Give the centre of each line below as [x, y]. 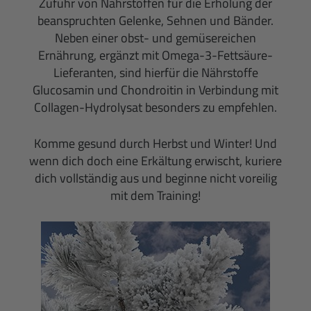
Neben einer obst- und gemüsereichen [155, 37]
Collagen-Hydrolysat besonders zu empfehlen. [155, 107]
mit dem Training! [155, 195]
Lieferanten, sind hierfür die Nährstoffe [155, 72]
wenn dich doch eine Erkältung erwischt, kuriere [155, 160]
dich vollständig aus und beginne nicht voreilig [155, 178]
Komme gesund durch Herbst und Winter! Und [155, 143]
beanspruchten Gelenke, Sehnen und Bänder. [155, 20]
